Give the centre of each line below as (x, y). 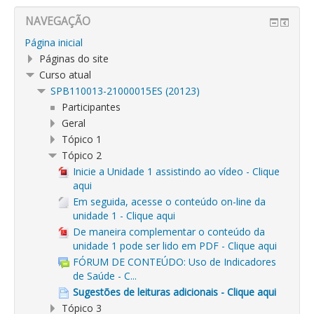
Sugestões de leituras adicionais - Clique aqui (175, 292)
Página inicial (54, 42)
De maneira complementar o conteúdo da (169, 232)
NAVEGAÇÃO (58, 21)
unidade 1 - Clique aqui (124, 216)
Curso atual (65, 75)
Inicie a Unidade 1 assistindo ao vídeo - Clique (176, 171)
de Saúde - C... (105, 276)
